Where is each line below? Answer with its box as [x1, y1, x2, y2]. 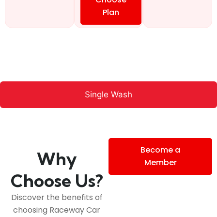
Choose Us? [10, 170, 103, 192]
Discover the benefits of [11, 192, 103, 203]
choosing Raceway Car [13, 204, 100, 216]
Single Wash [85, 89, 132, 99]
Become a [140, 144, 180, 156]
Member [144, 157, 177, 169]
